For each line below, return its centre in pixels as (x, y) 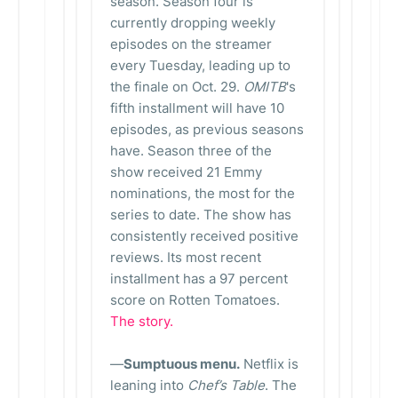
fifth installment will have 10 (197, 108)
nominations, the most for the (203, 193)
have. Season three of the (191, 151)
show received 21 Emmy (186, 172)
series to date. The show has (201, 215)
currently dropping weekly (193, 23)
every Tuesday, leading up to (200, 65)
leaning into (149, 385)
